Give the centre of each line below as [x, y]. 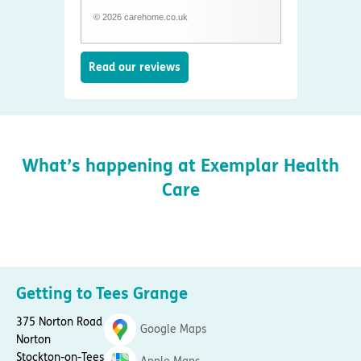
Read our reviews [134, 68]
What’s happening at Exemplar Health [180, 166]
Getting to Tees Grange [102, 294]
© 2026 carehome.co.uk [140, 17]
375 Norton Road [59, 322]
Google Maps [173, 330]
